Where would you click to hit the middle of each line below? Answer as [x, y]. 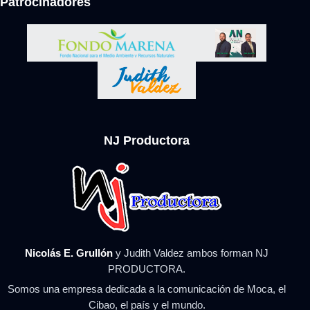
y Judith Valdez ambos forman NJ [191, 253]
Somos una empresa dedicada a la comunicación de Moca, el [147, 289]
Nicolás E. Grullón [69, 253]
